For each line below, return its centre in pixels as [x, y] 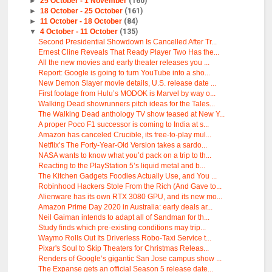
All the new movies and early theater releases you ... [124, 63]
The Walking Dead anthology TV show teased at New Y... [132, 114]
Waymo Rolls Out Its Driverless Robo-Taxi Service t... [125, 238]
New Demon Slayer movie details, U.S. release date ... [127, 83]
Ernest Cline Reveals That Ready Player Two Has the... [129, 53]
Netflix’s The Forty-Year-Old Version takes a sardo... [123, 145]
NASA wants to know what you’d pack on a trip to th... [125, 156]
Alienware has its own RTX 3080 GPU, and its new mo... [131, 197]
